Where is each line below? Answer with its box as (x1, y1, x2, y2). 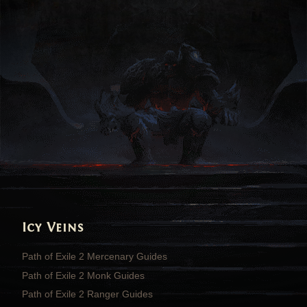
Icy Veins (22, 219, 84, 236)
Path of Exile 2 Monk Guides (22, 269, 145, 281)
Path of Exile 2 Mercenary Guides (22, 251, 167, 262)
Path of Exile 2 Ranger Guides (22, 288, 153, 299)
